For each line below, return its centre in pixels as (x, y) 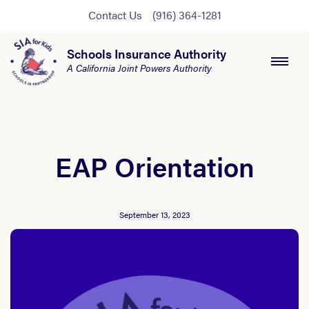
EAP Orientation (154, 166)
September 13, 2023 (154, 215)
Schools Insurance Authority (147, 53)
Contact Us (115, 15)
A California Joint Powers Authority (139, 68)
